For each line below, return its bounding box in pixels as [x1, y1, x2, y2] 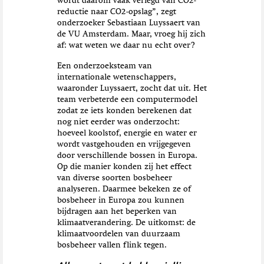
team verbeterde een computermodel [57, 95, 197, 104]
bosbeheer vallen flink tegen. [57, 241, 167, 250]
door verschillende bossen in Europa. [57, 151, 197, 160]
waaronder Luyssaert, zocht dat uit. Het [57, 84, 207, 93]
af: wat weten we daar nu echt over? [57, 41, 195, 50]
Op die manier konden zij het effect [57, 163, 192, 171]
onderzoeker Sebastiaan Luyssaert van [57, 19, 200, 28]
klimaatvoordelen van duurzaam [57, 230, 180, 239]
